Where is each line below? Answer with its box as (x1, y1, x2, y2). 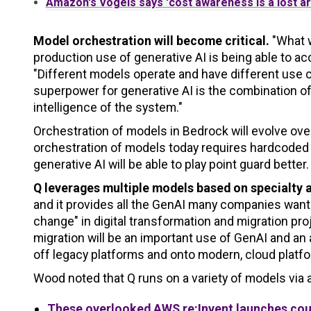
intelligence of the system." (33, 99, 183, 115)
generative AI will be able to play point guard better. (33, 156, 309, 171)
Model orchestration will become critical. (33, 33, 269, 48)
